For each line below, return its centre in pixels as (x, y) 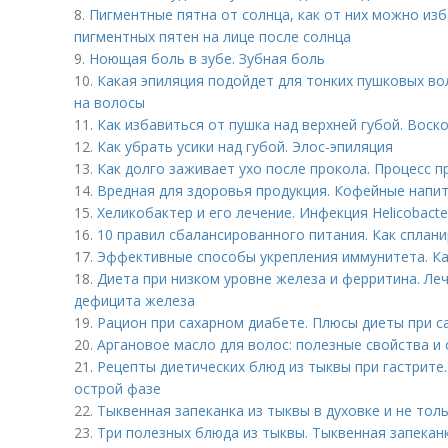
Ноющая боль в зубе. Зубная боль (207, 58)
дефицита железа (134, 300)
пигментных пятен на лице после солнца (212, 36)
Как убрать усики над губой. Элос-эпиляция (245, 146)
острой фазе (117, 388)
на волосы (109, 102)
